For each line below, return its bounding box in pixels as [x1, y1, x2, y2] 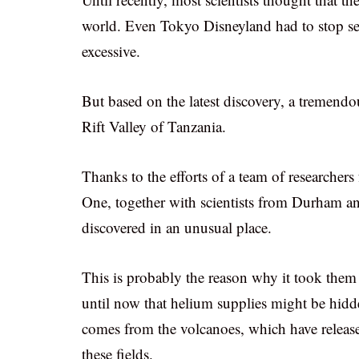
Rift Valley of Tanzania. [82, 116, 226, 136]
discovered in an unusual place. [82, 217, 272, 237]
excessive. [82, 41, 140, 61]
